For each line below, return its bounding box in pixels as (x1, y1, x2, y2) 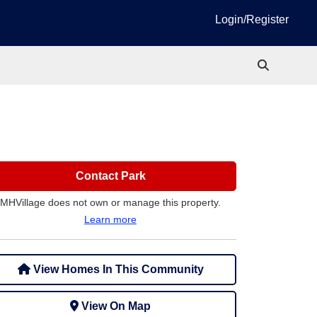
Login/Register (215, 13, 289, 25)
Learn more (84, 214, 137, 225)
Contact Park (75, 170, 146, 182)
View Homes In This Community (30, 263, 204, 275)
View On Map (81, 300, 151, 312)
